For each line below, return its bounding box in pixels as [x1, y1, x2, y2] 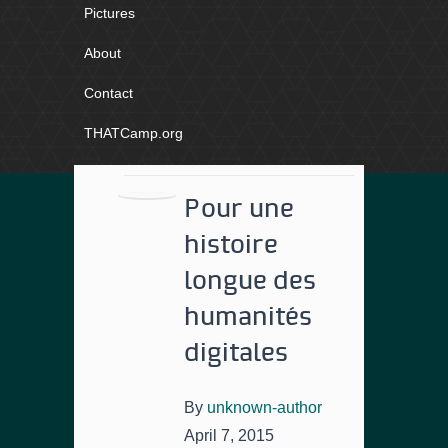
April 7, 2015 [184, 427, 274, 444]
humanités [184, 302, 312, 333]
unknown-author [207, 399, 322, 416]
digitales [184, 338, 288, 369]
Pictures [84, 5, 135, 21]
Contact [84, 85, 133, 101]
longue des [184, 266, 316, 297]
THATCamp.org [84, 125, 183, 141]
